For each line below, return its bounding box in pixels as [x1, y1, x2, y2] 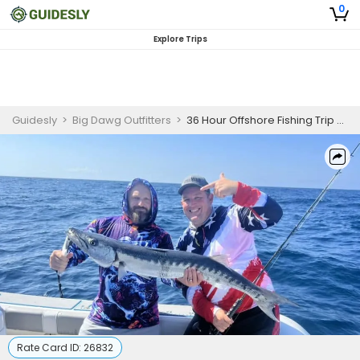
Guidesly [12, 112, 57, 128]
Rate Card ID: [17, 341, 84, 354]
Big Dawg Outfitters [72, 112, 171, 128]
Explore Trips [153, 33, 207, 45]
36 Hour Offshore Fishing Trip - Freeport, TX [186, 112, 337, 128]
